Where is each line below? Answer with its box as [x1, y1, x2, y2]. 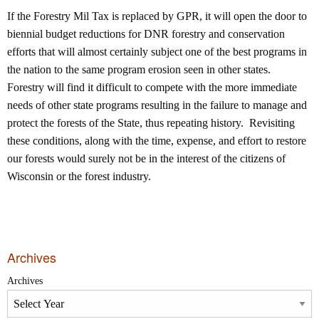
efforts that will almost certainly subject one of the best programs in [7, 46, 307, 58]
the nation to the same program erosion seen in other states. [7, 63, 273, 76]
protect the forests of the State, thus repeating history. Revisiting [7, 117, 295, 130]
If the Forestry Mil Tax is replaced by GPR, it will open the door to [7, 10, 307, 23]
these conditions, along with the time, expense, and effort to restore [7, 135, 306, 147]
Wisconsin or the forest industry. [7, 170, 151, 183]
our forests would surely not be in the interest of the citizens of [7, 152, 286, 165]
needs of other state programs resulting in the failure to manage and [7, 99, 307, 112]
